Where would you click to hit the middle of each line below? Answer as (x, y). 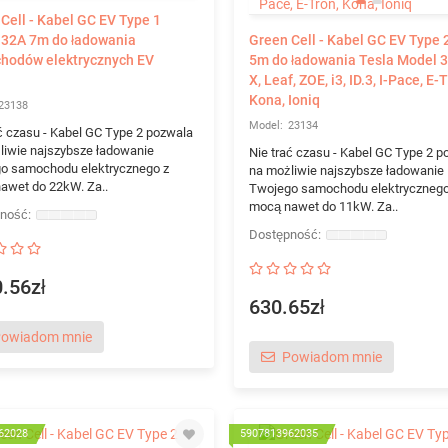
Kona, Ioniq (284, 100)
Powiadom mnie (331, 357)
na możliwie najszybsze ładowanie (346, 170)
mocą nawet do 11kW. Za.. (323, 206)
